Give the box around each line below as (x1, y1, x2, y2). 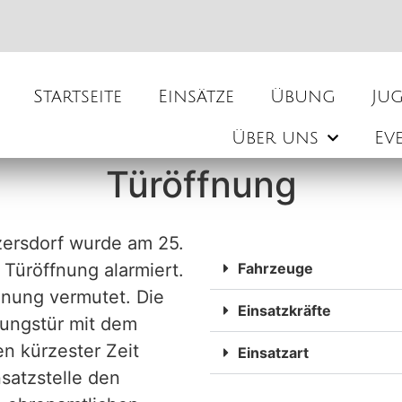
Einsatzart (238, 343, 309, 362)
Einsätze (158, 86, 235, 107)
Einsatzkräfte (238, 301, 331, 319)
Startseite (33, 86, 123, 107)
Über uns (232, 127, 319, 148)
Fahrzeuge (238, 258, 313, 277)
